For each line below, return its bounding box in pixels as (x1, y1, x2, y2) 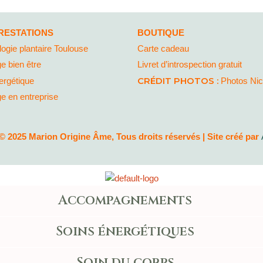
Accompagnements (58, 192, 192, 210)
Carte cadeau (137, 43, 189, 54)
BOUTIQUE (137, 27, 187, 38)
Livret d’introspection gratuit (137, 59, 242, 70)
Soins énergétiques (56, 223, 194, 241)
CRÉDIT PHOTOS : (137, 75, 221, 86)
